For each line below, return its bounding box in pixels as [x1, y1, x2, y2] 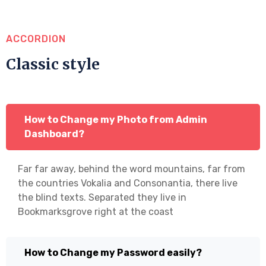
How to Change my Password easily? [24, 246, 202, 258]
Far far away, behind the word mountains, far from [18, 163, 245, 175]
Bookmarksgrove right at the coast [18, 205, 173, 217]
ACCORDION [6, 33, 66, 45]
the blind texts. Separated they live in [18, 191, 186, 203]
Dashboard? [24, 128, 84, 140]
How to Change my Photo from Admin [24, 113, 207, 125]
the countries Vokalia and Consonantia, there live [18, 177, 237, 189]
